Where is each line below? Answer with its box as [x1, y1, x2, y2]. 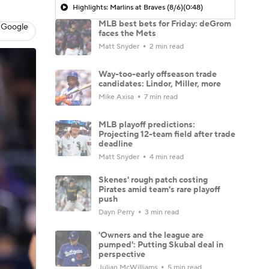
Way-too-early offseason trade [98, 68, 217, 80]
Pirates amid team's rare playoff [98, 184, 220, 195]
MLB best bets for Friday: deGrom [98, 18, 231, 29]
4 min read [148, 152, 184, 162]
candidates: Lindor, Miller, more [98, 78, 221, 89]
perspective [98, 249, 145, 260]
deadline [98, 138, 133, 150]
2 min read [148, 41, 184, 51]
